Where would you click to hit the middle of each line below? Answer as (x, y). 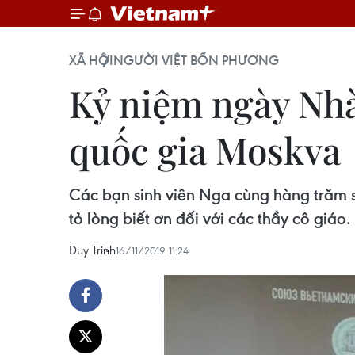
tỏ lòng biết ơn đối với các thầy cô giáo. (210, 218)
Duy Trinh (92, 250)
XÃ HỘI (91, 60)
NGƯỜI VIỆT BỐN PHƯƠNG (196, 60)
